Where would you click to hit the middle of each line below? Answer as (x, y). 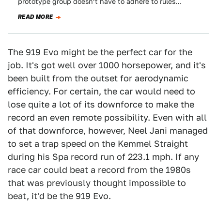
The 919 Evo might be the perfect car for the (100, 52)
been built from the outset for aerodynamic (98, 78)
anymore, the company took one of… (78, 10)
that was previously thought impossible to (97, 183)
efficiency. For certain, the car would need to (101, 91)
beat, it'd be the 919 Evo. (59, 196)
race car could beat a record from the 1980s (99, 170)
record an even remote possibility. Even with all (107, 117)
